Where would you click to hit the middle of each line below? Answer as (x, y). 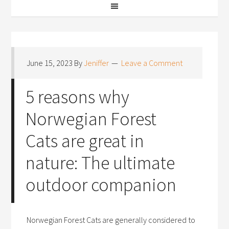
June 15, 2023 (50, 63)
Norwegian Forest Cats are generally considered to (111, 220)
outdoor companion (101, 185)
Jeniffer (97, 63)
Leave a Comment (152, 63)
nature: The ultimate (100, 163)
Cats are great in (85, 141)
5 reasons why (78, 97)
